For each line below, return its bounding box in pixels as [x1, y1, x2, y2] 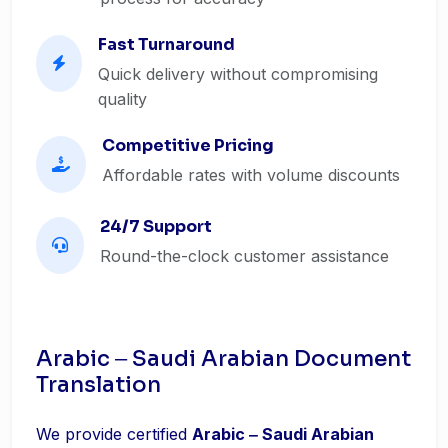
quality [98, 89, 147, 109]
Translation [36, 371, 161, 398]
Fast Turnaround [98, 34, 235, 55]
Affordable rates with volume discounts [102, 165, 400, 185]
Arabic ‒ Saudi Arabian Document [36, 345, 411, 372]
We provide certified [36, 424, 192, 444]
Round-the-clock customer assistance [100, 246, 389, 266]
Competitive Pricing [102, 135, 274, 156]
